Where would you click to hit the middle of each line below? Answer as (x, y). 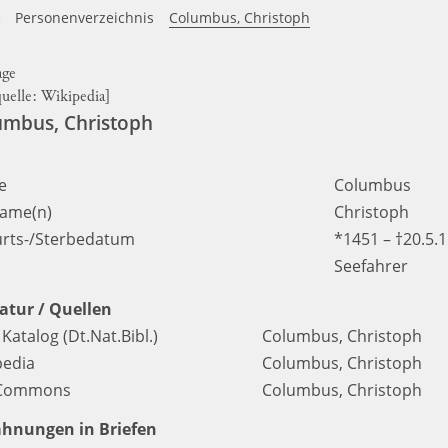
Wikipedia (73, 97)
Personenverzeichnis (85, 17)
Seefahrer (371, 266)
